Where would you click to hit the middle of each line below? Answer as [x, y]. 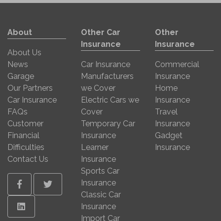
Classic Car [101, 195]
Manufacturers [108, 76]
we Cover [98, 88]
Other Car [101, 32]
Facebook [38, 184]
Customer [25, 124]
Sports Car [100, 171]
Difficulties [26, 147]
